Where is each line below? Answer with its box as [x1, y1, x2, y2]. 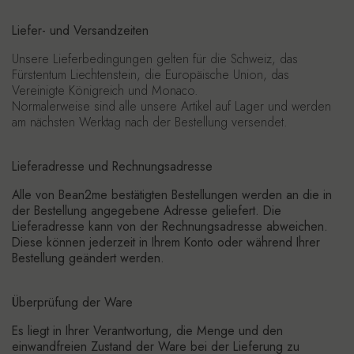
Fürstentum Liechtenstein [12, 66, 137, 84]
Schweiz [231, 50, 272, 68]
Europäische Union [165, 66, 263, 84]
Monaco [152, 81, 194, 100]
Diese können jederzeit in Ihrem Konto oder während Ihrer [12, 233, 320, 251]
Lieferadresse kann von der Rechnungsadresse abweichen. [12, 217, 328, 235]
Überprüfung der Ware [12, 293, 133, 311]
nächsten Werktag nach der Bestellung [30, 113, 228, 131]
